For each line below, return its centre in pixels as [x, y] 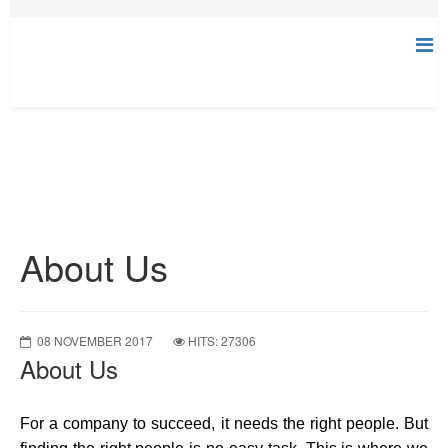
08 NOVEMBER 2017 [95, 340]
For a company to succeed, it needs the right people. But [224, 423]
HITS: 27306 [222, 340]
